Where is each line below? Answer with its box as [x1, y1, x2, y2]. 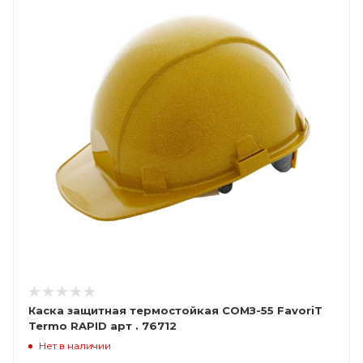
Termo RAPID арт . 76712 [28, 319, 177, 332]
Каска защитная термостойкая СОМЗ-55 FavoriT [28, 304, 322, 317]
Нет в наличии [39, 339, 111, 352]
